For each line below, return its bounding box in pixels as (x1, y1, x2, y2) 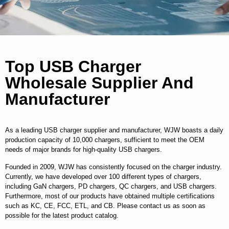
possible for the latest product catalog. (5, 212, 119, 219)
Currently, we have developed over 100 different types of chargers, (5, 173, 201, 180)
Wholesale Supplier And (5, 74, 194, 92)
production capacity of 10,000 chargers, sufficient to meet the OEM (5, 136, 204, 144)
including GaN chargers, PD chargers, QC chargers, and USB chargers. (5, 182, 217, 190)
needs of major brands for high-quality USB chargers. (5, 146, 162, 153)
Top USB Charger (5, 57, 141, 76)
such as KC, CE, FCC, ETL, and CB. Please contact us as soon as (5, 202, 205, 210)
